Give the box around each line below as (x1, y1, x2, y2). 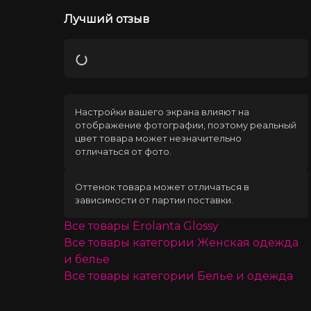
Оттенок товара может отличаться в (74, 181, 249, 192)
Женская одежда (196, 235, 299, 249)
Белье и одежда (196, 269, 293, 283)
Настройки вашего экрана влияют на (74, 106, 249, 117)
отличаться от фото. (74, 146, 171, 157)
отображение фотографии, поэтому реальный (74, 119, 296, 131)
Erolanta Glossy (132, 219, 219, 233)
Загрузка (80, 60, 142, 77)
